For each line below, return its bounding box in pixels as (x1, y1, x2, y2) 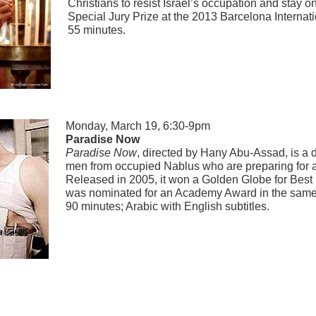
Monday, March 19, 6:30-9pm (66, 120, 210, 133)
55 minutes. (68, 24, 126, 37)
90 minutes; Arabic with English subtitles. (66, 200, 269, 213)
